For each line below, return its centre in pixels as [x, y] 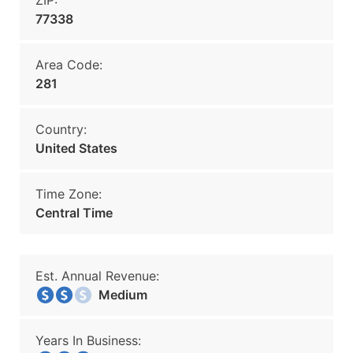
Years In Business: [88, 340]
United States [76, 148]
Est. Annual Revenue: [97, 276]
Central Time [74, 213]
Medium [118, 295]
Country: [61, 129]
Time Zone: [69, 194]
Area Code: [69, 65]
